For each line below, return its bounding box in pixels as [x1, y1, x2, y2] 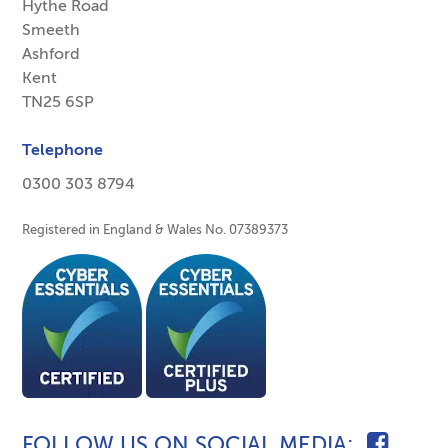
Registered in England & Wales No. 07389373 [22, 221, 289, 238]
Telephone [22, 140, 104, 160]
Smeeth [22, 20, 81, 40]
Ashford [22, 44, 81, 64]
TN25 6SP [22, 92, 95, 112]
